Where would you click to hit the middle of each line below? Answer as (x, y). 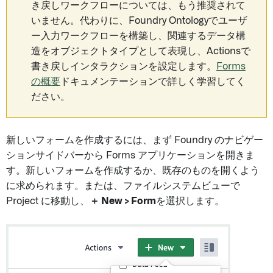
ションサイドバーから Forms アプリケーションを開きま (130, 155)
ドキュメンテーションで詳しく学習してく (153, 82)
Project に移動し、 (48, 201)
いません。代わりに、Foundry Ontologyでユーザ (139, 21)
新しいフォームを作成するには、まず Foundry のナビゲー (135, 140)
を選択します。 (190, 201)
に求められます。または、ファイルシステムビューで (123, 186)
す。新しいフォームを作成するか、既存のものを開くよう (133, 171)
